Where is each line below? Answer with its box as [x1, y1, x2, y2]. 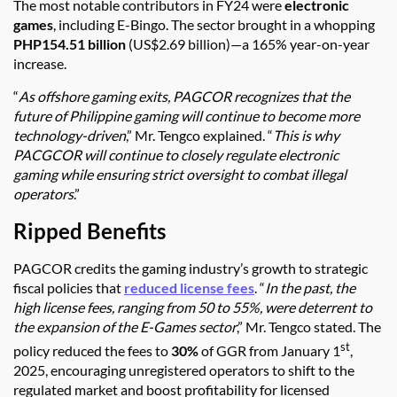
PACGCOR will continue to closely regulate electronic [13, 146, 339, 164]
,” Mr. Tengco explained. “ [126, 127, 273, 144]
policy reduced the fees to [13, 342, 171, 360]
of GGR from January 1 [198, 342, 340, 360]
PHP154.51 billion [13, 35, 126, 53]
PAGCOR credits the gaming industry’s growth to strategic [13, 260, 368, 277]
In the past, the [265, 279, 355, 297]
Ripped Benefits [13, 218, 166, 245]
